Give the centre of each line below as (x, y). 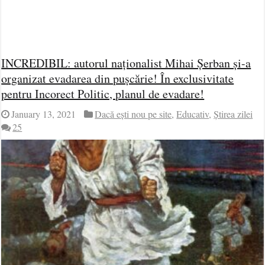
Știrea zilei (233, 114)
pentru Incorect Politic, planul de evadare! (103, 94)
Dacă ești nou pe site (133, 114)
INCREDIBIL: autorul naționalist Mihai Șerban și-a (126, 63)
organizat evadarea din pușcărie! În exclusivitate (118, 78)
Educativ (193, 114)
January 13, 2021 (44, 114)
